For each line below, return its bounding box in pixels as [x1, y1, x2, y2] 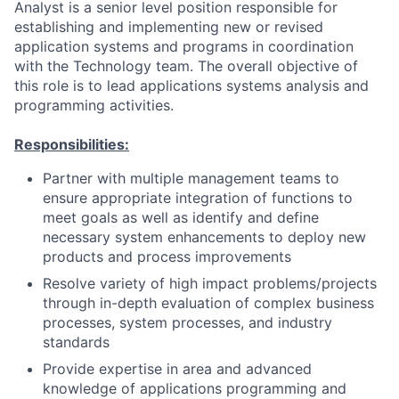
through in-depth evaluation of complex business [43, 294, 374, 312]
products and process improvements [43, 248, 291, 265]
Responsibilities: [14, 135, 129, 153]
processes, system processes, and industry [43, 313, 332, 331]
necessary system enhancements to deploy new [43, 228, 366, 246]
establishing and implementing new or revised [14, 18, 323, 36]
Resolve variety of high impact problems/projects [43, 274, 377, 292]
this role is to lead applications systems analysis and [14, 77, 369, 94]
